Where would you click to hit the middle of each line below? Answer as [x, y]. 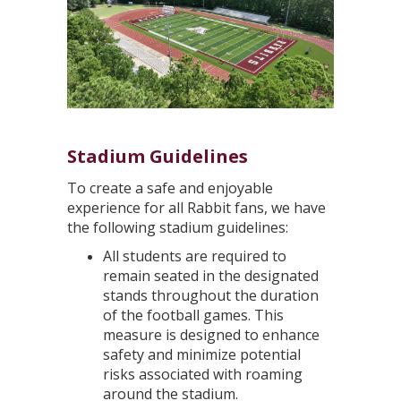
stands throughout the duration [211, 295]
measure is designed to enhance [211, 334]
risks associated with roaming [203, 374]
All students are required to [195, 256]
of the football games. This [193, 315]
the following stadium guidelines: [179, 227]
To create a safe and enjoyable [170, 188]
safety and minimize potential [202, 354]
